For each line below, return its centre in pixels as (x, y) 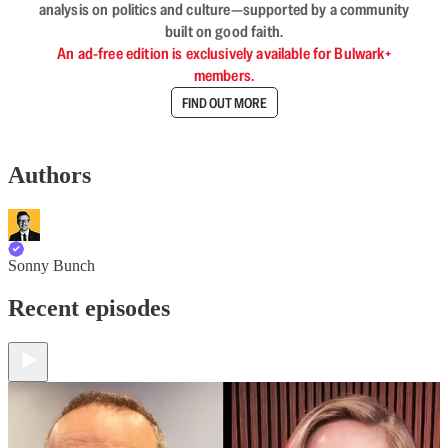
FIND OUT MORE (224, 102)
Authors (49, 174)
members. (224, 75)
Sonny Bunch (51, 265)
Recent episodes (89, 307)
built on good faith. (223, 31)
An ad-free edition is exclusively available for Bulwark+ (224, 53)
